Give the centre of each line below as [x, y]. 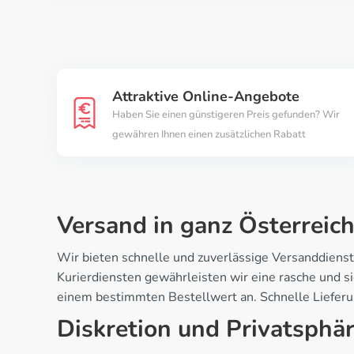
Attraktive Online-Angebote [206, 97]
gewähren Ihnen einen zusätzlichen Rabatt [209, 135]
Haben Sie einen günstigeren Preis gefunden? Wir [226, 115]
